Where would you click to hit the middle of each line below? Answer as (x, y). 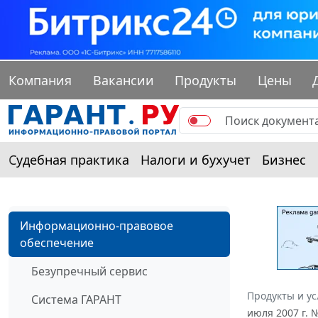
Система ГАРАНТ (76, 300)
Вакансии (123, 81)
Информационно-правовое (97, 226)
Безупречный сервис (89, 272)
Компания (40, 81)
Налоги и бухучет (196, 160)
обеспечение (57, 243)
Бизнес (284, 160)
